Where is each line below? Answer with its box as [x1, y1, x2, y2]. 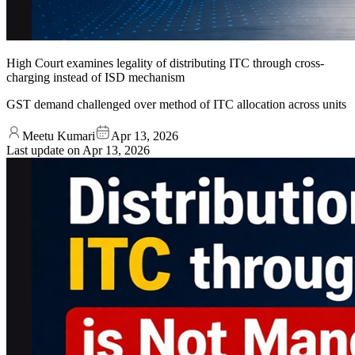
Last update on [6, 143, 82, 157]
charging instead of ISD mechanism [6, 70, 185, 84]
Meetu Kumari [22, 128, 95, 143]
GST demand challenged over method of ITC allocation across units [6, 97, 346, 111]
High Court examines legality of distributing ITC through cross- [6, 55, 324, 70]
